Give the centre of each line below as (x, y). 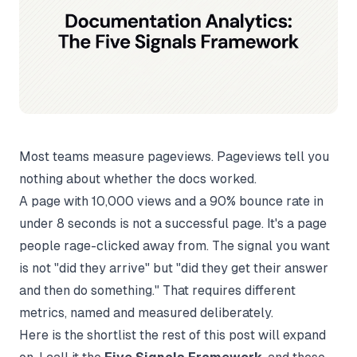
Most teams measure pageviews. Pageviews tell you (174, 156)
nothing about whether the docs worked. (138, 178)
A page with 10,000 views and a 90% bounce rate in (171, 201)
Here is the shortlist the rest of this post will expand (173, 335)
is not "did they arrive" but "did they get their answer (174, 268)
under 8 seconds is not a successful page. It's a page (173, 223)
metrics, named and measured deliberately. (146, 312)
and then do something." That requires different (157, 290)
